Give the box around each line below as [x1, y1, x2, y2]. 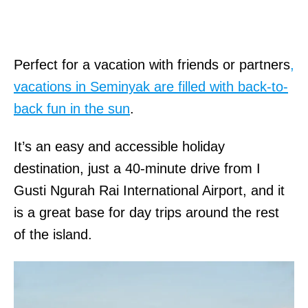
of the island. [14, 226, 96, 242]
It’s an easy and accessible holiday [14, 138, 225, 154]
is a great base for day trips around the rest [14, 204, 279, 220]
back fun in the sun [14, 100, 130, 116]
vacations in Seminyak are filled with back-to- [14, 78, 288, 94]
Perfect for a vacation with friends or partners [14, 56, 290, 72]
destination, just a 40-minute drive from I [14, 160, 261, 176]
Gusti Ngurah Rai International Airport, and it [14, 182, 285, 198]
